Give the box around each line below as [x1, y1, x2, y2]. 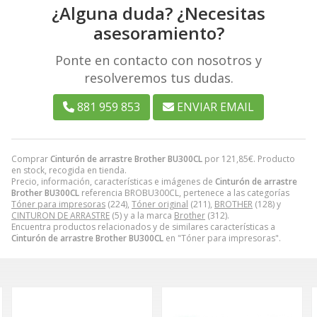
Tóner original [132, 197, 188, 210]
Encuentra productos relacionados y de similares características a [11, 220, 275, 233]
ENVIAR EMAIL [177, 98, 254, 115]
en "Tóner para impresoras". [163, 231, 281, 244]
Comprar [11, 152, 50, 165]
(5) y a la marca [110, 209, 174, 221]
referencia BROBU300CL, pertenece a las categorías [79, 186, 289, 199]
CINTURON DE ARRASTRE [11, 209, 110, 221]
